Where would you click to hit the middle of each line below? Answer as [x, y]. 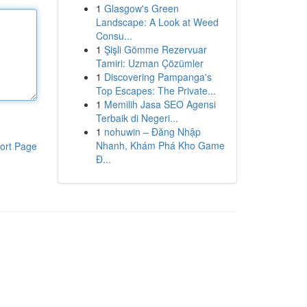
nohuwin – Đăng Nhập [152, 132]
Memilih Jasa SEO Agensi [160, 104]
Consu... [114, 36]
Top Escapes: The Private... [156, 90]
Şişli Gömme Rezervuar [155, 49]
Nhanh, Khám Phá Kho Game [160, 145]
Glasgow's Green [141, 8]
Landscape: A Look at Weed [157, 22]
